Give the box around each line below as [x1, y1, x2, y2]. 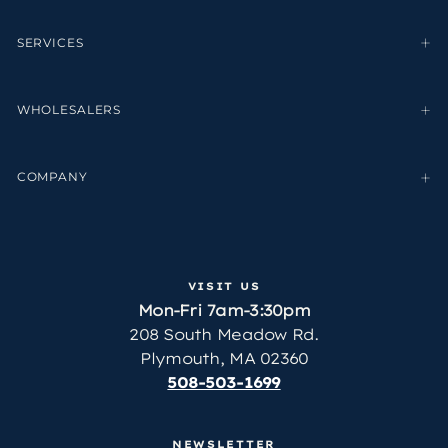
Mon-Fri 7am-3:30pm [138, 301, 310, 321]
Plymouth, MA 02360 [139, 349, 309, 369]
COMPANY [16, 170, 88, 185]
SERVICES [16, 35, 84, 50]
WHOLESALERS [16, 103, 122, 118]
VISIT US [187, 278, 261, 293]
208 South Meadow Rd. [129, 325, 319, 345]
